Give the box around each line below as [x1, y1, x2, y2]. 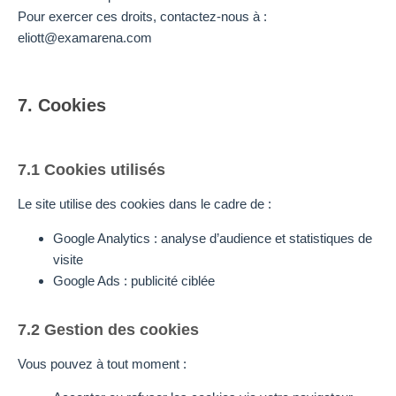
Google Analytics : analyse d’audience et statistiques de [53, 230, 372, 246]
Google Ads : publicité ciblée [53, 272, 215, 288]
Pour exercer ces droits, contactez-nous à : [18, 8, 267, 24]
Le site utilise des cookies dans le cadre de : [18, 196, 271, 212]
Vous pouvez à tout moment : [18, 355, 187, 371]
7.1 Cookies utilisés [18, 161, 165, 179]
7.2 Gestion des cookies [18, 320, 199, 339]
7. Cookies [18, 95, 106, 116]
